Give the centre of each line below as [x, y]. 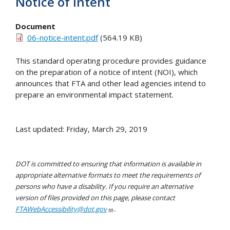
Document [35, 26]
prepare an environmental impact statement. [95, 94]
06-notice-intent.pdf [62, 38]
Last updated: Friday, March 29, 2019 [81, 129]
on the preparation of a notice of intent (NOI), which [107, 72]
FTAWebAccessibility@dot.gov [61, 209]
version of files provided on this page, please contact [95, 197]
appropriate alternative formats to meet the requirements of [108, 175]
